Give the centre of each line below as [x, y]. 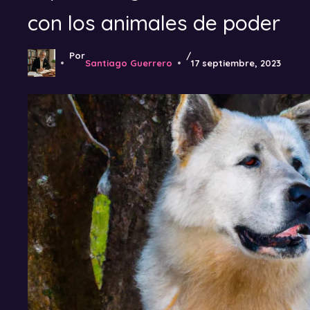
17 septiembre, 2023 [236, 63]
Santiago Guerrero [129, 63]
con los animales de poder [154, 23]
